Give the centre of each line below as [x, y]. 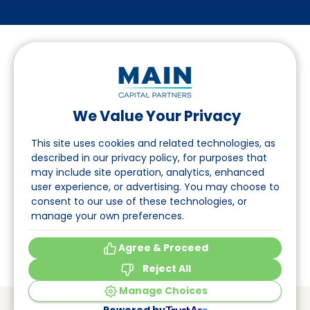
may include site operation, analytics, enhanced [148, 172]
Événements [56, 247]
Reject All [167, 269]
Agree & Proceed [163, 248]
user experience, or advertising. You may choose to [155, 186]
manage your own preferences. [108, 216]
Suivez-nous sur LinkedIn [109, 125]
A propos [46, 212]
